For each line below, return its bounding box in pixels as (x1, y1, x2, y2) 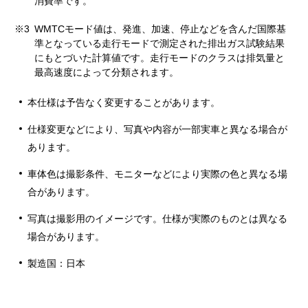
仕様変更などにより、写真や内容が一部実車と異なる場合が (27, 124, 287, 135)
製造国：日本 (27, 258, 85, 269)
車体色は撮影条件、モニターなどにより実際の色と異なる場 (27, 168, 287, 180)
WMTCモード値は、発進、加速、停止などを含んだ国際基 (34, 23, 286, 35)
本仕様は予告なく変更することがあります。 (27, 97, 220, 109)
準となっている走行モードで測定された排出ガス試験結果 (34, 38, 285, 49)
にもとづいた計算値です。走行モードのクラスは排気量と (34, 52, 285, 64)
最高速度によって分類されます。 (34, 67, 179, 78)
